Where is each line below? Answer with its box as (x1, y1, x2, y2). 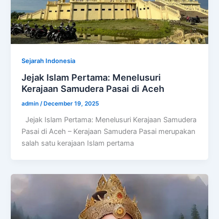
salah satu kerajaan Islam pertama (22, 139, 134, 148)
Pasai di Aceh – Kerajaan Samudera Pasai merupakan (22, 127, 196, 136)
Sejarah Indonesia (22, 57, 76, 65)
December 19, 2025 (44, 100, 99, 108)
